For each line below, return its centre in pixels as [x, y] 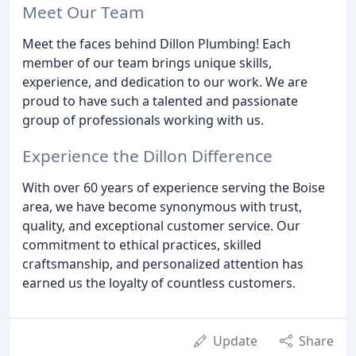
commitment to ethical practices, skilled [142, 244]
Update [235, 341]
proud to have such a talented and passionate [160, 101]
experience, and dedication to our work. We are [165, 82]
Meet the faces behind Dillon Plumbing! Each [157, 44]
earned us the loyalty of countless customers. [159, 282]
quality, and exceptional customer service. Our [161, 225]
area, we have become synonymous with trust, [162, 206]
